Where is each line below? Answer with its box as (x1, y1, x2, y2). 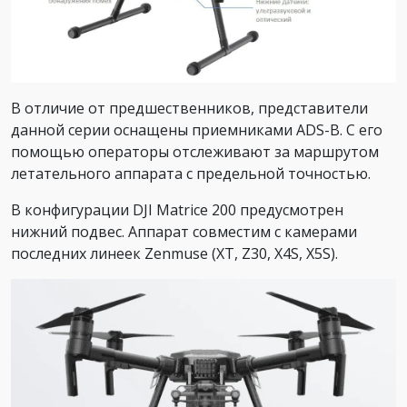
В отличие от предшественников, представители (11, 98, 368, 119)
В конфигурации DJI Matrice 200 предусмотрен (11, 200, 343, 221)
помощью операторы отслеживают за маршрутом (11, 142, 379, 163)
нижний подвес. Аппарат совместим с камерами (11, 222, 357, 243)
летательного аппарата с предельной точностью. (11, 164, 371, 184)
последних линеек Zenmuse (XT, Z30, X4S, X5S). (11, 243, 338, 264)
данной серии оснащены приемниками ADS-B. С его (11, 120, 382, 141)
